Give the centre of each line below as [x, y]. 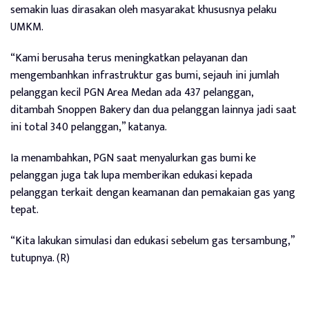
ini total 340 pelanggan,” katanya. [89, 127]
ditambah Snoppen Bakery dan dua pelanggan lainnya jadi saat [153, 110]
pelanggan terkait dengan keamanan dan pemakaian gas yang [153, 192]
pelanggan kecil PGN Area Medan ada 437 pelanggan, [132, 92]
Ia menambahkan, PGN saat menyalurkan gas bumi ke [133, 158]
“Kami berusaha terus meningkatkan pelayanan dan [129, 58]
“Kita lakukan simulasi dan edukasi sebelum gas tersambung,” [152, 241]
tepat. [24, 210]
